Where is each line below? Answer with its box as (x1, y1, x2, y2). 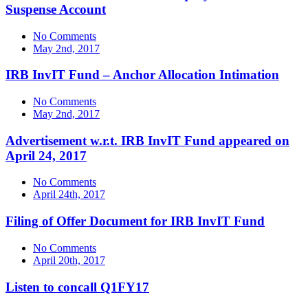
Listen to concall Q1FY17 (5, 279, 149, 294)
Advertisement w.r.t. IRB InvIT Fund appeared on (5, 133, 289, 148)
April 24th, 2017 (33, 188, 105, 201)
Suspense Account (5, 1, 106, 16)
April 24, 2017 (5, 148, 87, 163)
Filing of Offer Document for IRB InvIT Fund (5, 214, 265, 229)
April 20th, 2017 (33, 254, 105, 266)
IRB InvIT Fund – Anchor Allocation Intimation (5, 67, 279, 82)
